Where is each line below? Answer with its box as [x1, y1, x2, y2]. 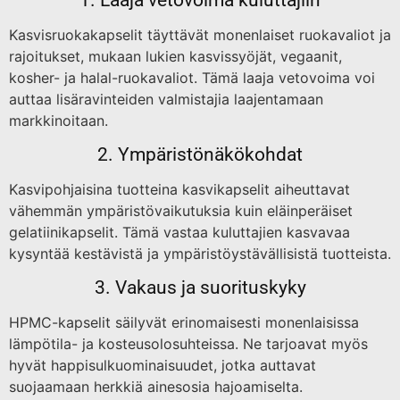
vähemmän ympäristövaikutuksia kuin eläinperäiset [9, 201, 353, 220]
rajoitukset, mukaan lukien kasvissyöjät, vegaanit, [9, 46, 342, 65]
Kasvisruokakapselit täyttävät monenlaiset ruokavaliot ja [9, 25, 391, 44]
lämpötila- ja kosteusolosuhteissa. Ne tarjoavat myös [9, 334, 368, 353]
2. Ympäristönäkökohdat [97, 143, 303, 165]
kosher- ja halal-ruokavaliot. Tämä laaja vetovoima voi [9, 68, 375, 87]
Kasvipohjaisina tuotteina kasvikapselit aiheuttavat [9, 179, 350, 198]
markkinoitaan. [9, 111, 108, 129]
